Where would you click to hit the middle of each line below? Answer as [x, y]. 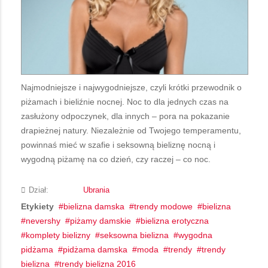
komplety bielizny [58, 235]
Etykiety [37, 206]
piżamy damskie [100, 220]
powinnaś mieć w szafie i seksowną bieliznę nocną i [118, 144]
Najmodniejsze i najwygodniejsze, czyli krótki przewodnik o [131, 87]
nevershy [43, 220]
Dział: [39, 190]
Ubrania [96, 190]
